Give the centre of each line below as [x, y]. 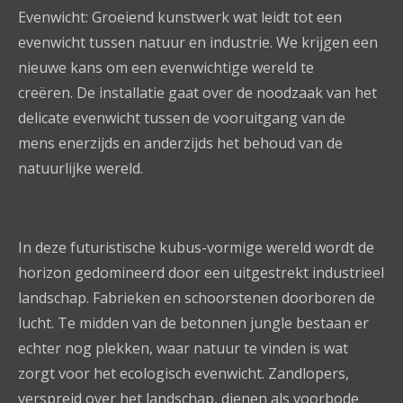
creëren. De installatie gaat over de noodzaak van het [197, 93]
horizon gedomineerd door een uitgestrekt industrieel [201, 273]
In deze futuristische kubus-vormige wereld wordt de [196, 247]
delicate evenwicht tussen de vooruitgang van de [182, 118]
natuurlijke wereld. [81, 168]
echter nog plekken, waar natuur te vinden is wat [183, 348]
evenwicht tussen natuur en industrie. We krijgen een [198, 42]
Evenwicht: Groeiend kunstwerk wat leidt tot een [180, 17]
